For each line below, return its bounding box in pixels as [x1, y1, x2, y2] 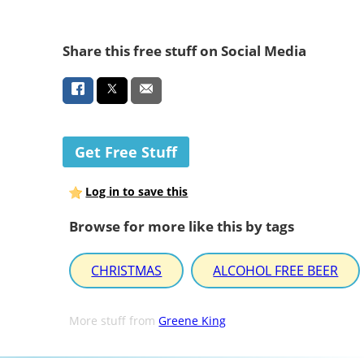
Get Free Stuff [74, 142, 177, 162]
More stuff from [69, 313, 159, 329]
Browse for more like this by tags [69, 216, 295, 236]
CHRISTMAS [91, 262, 162, 280]
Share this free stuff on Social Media [62, 41, 306, 60]
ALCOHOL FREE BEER [213, 262, 339, 280]
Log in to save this [85, 184, 188, 200]
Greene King [158, 313, 227, 329]
